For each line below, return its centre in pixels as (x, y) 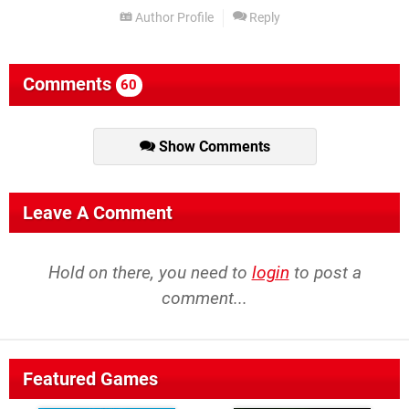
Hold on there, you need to (150, 273)
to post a (325, 273)
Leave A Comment (98, 213)
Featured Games (90, 379)
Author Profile (173, 18)
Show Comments (212, 147)
